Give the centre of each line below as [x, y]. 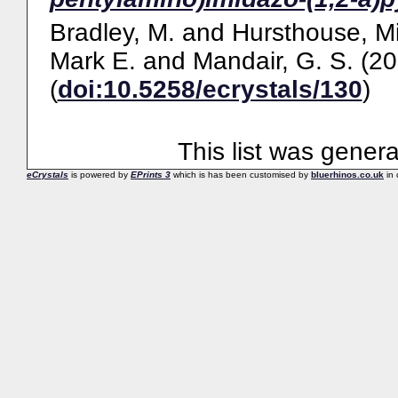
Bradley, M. [112, 32]
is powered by [99, 175]
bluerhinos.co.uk [347, 175]
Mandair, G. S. [273, 60]
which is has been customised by [241, 175]
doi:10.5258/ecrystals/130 [210, 89]
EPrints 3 [151, 175]
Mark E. [92, 60]
